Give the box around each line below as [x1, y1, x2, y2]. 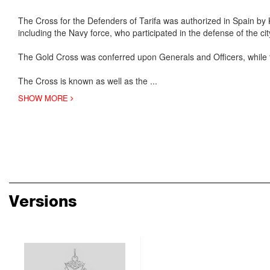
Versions [9, 192, 77, 211]
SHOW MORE [18, 92, 71, 104]
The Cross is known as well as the [18, 75, 148, 87]
